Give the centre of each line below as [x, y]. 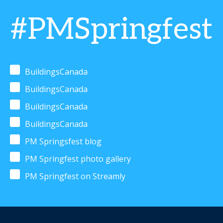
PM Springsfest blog [63, 142]
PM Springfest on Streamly [75, 176]
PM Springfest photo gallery [78, 159]
